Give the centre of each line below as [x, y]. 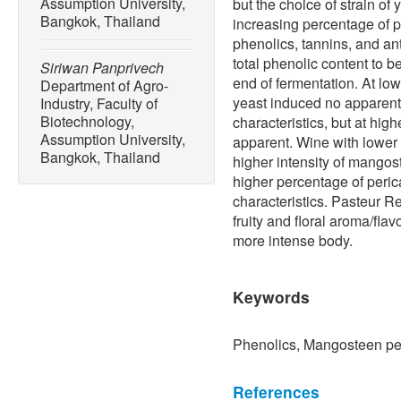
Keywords [271, 297]
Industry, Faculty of [99, 104]
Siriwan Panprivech [102, 68]
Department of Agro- [104, 86]
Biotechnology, [87, 122]
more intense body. [293, 241]
